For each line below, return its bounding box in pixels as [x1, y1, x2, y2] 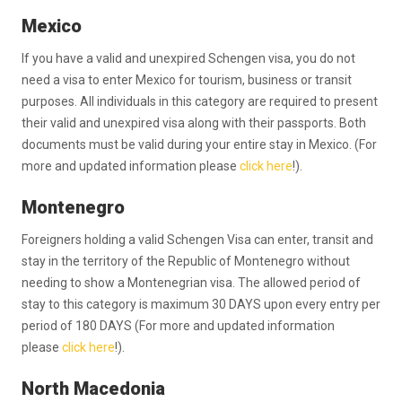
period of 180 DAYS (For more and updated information [22, 319, 335, 333]
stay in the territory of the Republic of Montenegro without [22, 254, 350, 268]
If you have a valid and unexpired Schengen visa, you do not [22, 51, 355, 66]
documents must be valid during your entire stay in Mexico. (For [22, 137, 377, 152]
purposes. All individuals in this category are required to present [22, 94, 378, 109]
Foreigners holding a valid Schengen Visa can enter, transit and [22, 232, 373, 247]
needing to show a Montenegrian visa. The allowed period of [22, 275, 361, 290]
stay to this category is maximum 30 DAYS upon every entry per [22, 297, 380, 311]
